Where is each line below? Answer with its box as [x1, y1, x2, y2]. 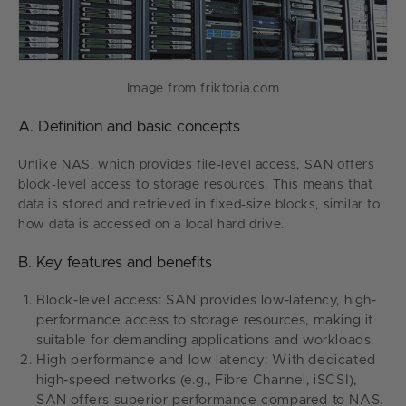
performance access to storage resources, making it [36, 314, 374, 328]
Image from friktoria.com [126, 82, 280, 96]
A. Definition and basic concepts [18, 119, 240, 135]
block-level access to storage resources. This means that [18, 179, 373, 192]
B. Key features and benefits [18, 255, 212, 271]
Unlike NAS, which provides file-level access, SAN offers [18, 159, 375, 172]
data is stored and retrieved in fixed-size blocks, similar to [18, 198, 381, 212]
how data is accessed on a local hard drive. [18, 218, 285, 232]
